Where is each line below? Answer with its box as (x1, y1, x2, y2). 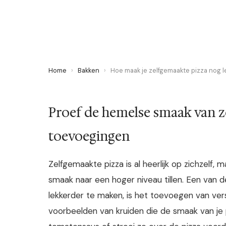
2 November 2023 (48, 8, 108, 16)
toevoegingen (48, 128, 130, 145)
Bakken (78, 66, 99, 75)
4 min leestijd (109, 8, 153, 16)
